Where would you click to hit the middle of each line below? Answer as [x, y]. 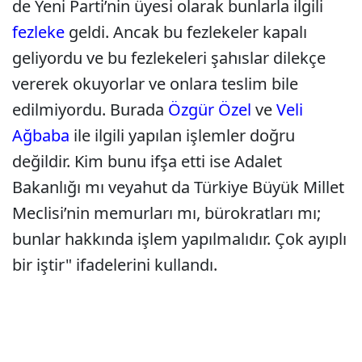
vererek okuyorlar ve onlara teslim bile [155, 84]
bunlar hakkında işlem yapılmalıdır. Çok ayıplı [179, 239]
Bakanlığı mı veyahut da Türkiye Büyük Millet [178, 187]
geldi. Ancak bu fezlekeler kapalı [186, 32]
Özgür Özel [210, 109]
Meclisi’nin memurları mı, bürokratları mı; [166, 213]
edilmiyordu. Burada [90, 109]
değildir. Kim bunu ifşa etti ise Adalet [147, 161]
